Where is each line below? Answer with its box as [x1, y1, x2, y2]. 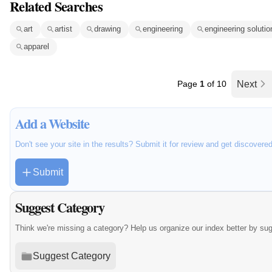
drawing [94, 24, 121, 34]
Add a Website [15, 114, 89, 134]
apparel [24, 42, 49, 52]
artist [55, 24, 72, 34]
